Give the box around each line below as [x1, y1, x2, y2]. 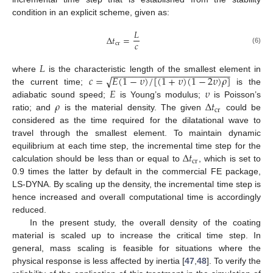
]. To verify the [206, 256, 261, 266]
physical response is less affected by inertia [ [12, 256, 185, 266]
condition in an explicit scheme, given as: [12, 7, 169, 18]
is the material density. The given [60, 102, 206, 113]
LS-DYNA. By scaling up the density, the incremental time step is [12, 179, 261, 190]
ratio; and [12, 102, 55, 113]
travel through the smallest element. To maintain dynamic [12, 128, 261, 138]
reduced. [12, 205, 46, 215]
